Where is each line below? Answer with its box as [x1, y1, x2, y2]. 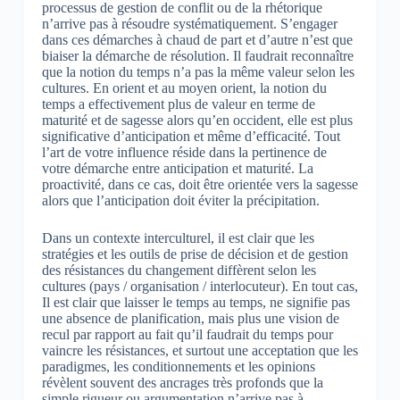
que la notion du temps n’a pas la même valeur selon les [41, 63, 354, 79]
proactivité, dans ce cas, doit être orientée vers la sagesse [41, 176, 358, 192]
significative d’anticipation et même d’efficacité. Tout [41, 128, 340, 144]
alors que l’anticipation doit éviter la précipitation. [41, 192, 320, 208]
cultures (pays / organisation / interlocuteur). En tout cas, [41, 278, 358, 294]
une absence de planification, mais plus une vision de [41, 310, 339, 326]
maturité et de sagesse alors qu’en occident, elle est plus [41, 112, 353, 128]
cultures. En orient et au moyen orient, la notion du [41, 79, 327, 96]
